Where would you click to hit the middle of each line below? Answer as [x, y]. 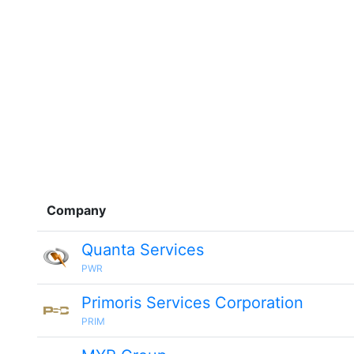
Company [76, 210]
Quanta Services [143, 250]
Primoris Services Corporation [192, 303]
